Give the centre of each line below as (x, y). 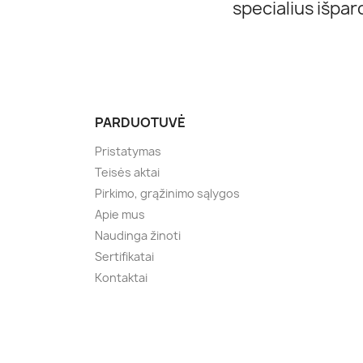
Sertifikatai (124, 256)
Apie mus (120, 214)
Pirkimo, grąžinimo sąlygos (167, 193)
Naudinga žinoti (138, 235)
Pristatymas (128, 151)
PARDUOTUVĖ (140, 122)
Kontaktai (121, 278)
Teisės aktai (127, 172)
